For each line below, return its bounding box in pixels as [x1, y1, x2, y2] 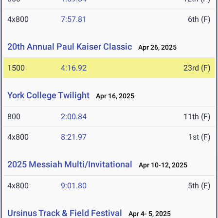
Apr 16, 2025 [91, 92, 134, 100]
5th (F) [188, 181, 211, 191]
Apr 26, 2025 [134, 43, 177, 52]
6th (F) [188, 15, 211, 24]
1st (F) [188, 132, 211, 142]
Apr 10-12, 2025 [134, 161, 187, 169]
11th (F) [183, 112, 211, 122]
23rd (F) [183, 63, 211, 73]
